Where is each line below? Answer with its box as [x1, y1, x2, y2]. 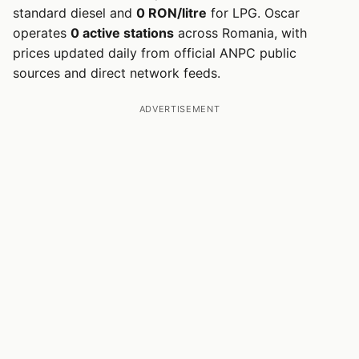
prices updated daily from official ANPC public [13, 45, 296, 61]
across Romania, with [174, 25, 307, 41]
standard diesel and [13, 5, 136, 21]
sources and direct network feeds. [13, 65, 220, 81]
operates [13, 25, 71, 41]
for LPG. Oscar [207, 5, 300, 21]
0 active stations [71, 25, 174, 41]
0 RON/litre [136, 5, 207, 21]
